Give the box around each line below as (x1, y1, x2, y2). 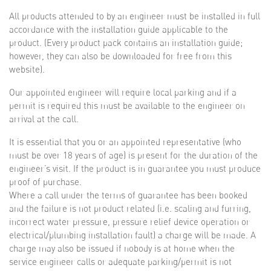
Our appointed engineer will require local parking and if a (9, 87, 237, 98)
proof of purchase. (9, 176, 82, 188)
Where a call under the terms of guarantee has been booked (9, 189, 247, 201)
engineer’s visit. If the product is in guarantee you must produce (9, 163, 261, 174)
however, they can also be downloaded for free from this (9, 50, 232, 62)
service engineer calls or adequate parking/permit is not (9, 256, 232, 267)
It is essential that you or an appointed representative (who (9, 136, 241, 148)
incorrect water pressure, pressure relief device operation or (9, 216, 250, 227)
